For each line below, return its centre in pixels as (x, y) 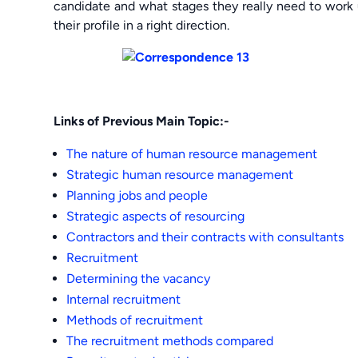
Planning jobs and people (137, 195)
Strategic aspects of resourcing (156, 216)
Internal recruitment (124, 299)
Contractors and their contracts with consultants (205, 237)
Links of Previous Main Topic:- (142, 121)
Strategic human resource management (180, 174)
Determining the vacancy (139, 278)
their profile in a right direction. (142, 25)
